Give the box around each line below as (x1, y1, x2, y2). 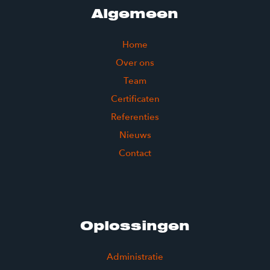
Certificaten (110, 93, 160, 105)
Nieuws (119, 129, 151, 141)
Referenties (111, 111, 159, 123)
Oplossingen (80, 218, 190, 233)
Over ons (116, 57, 154, 69)
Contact (119, 147, 151, 159)
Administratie (107, 251, 163, 263)
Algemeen (92, 6, 178, 21)
